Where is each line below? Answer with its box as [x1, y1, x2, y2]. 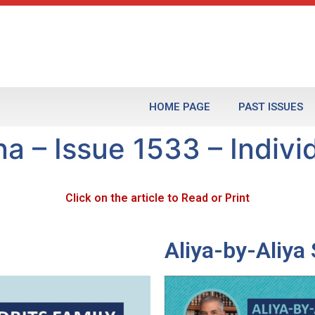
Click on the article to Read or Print [65, 191, 250, 205]
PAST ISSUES [238, 101, 303, 114]
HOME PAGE [148, 101, 210, 114]
